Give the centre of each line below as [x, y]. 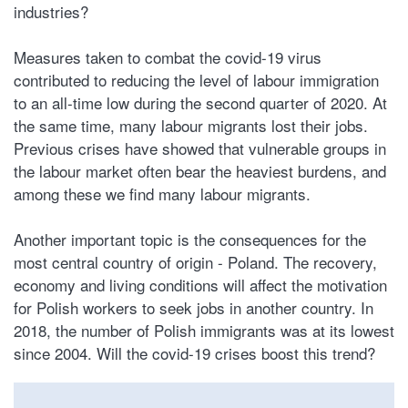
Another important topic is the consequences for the [190, 239]
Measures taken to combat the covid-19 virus [168, 57]
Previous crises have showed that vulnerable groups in [200, 148]
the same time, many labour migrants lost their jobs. [191, 125]
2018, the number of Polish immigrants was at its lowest [204, 330]
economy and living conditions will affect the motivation [200, 285]
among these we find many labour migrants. [162, 194]
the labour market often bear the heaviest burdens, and [200, 171]
